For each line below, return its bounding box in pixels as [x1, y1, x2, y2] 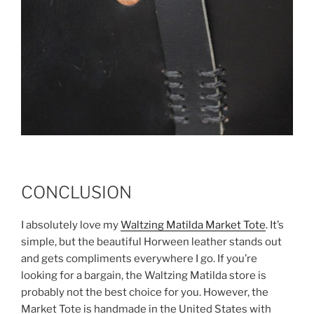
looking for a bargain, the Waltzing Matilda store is [21, 269, 266, 282]
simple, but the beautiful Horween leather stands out [21, 235, 282, 249]
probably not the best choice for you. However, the [21, 286, 268, 299]
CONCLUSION [21, 182, 132, 203]
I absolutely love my [21, 219, 121, 232]
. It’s [266, 219, 284, 232]
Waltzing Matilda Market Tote [121, 219, 266, 232]
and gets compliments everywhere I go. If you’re [21, 252, 257, 266]
